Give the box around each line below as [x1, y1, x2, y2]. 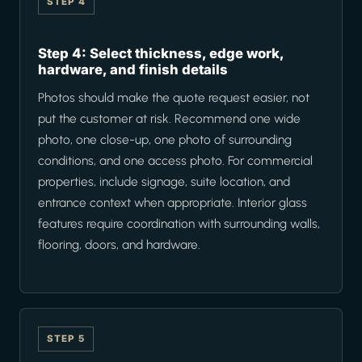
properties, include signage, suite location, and [38, 174, 290, 190]
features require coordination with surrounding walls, [38, 216, 320, 232]
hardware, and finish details [38, 61, 228, 78]
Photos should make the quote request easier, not [38, 90, 309, 106]
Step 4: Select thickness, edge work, [38, 45, 284, 62]
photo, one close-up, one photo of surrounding [38, 132, 292, 148]
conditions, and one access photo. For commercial [38, 153, 313, 169]
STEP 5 [47, 333, 85, 345]
